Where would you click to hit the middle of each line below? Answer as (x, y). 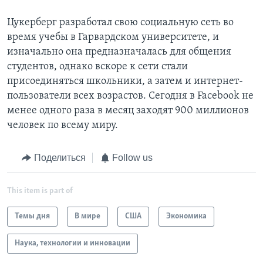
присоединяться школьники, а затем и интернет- (125, 82)
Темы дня (32, 216)
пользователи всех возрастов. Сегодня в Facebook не (130, 96)
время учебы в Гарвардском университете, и (113, 38)
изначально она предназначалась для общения (119, 52)
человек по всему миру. (63, 126)
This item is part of (40, 191)
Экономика (186, 216)
